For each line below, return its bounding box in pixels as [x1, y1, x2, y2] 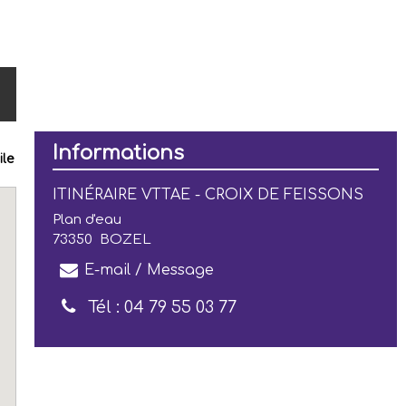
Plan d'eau [53, 212, 121, 227]
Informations [53, 142, 184, 164]
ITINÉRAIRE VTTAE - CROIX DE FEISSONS [53, 187, 363, 203]
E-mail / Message [84, 262, 214, 278]
